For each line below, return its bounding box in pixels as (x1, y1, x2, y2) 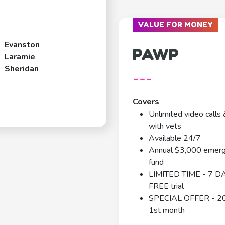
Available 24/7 (149, 133, 201, 144)
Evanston (5, 39, 40, 51)
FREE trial (149, 181, 184, 192)
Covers (133, 96, 159, 108)
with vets (149, 121, 181, 132)
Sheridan (5, 63, 39, 75)
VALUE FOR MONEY (138, 20, 213, 29)
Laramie (5, 51, 36, 63)
